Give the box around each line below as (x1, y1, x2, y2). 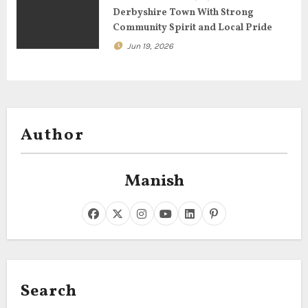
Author (20, 123, 85, 147)
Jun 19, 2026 (126, 41, 173, 51)
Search (20, 279, 78, 303)
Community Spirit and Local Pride (112, 21, 272, 34)
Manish (124, 169, 184, 193)
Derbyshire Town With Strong (112, 6, 254, 19)
